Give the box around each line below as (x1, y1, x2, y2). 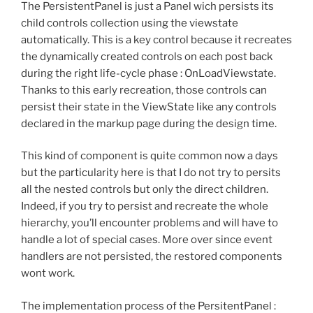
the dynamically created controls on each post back (21, 50, 272, 63)
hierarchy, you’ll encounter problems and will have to (21, 217, 278, 230)
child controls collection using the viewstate (21, 16, 238, 29)
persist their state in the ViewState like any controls (21, 100, 277, 113)
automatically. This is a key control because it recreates (21, 33, 292, 46)
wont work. (21, 267, 75, 280)
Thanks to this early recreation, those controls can (21, 83, 267, 96)
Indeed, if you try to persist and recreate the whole (21, 200, 268, 213)
